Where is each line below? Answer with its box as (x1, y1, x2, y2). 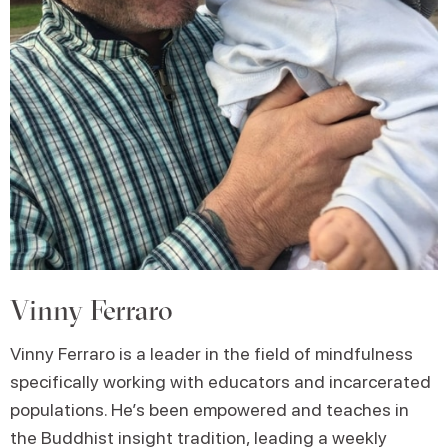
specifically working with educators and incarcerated (10, 370, 431, 392)
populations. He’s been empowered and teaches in (10, 398, 409, 420)
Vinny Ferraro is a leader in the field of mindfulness (10, 342, 413, 364)
